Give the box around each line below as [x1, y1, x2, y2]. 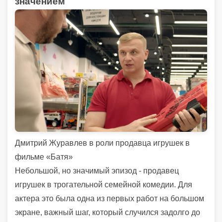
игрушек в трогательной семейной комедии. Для [15, 180, 192, 189]
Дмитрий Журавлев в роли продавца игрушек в [15, 138, 190, 147]
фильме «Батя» [15, 152, 73, 161]
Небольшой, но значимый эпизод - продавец [15, 166, 179, 175]
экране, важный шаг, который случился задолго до [15, 208, 200, 217]
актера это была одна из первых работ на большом [15, 194, 204, 203]
